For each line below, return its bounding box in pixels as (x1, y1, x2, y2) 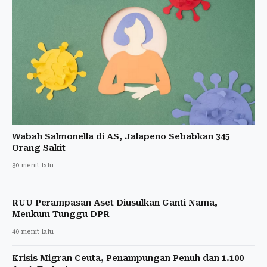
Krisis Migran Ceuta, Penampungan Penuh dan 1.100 (12, 253, 244, 263)
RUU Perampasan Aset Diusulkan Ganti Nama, (12, 198, 218, 208)
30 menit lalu (12, 162, 54, 170)
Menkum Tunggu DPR (12, 209, 110, 219)
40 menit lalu (12, 228, 54, 236)
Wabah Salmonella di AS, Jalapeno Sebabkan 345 (12, 132, 230, 142)
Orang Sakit (12, 143, 66, 153)
